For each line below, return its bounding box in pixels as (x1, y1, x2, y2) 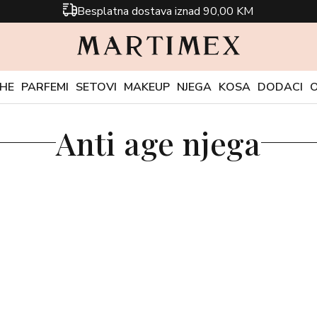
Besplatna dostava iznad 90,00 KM (77, 4, 254, 19)
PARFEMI (21, 79, 69, 95)
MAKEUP (124, 79, 170, 95)
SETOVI (76, 79, 117, 95)
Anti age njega (56, 122, 261, 163)
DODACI (258, 79, 303, 95)
